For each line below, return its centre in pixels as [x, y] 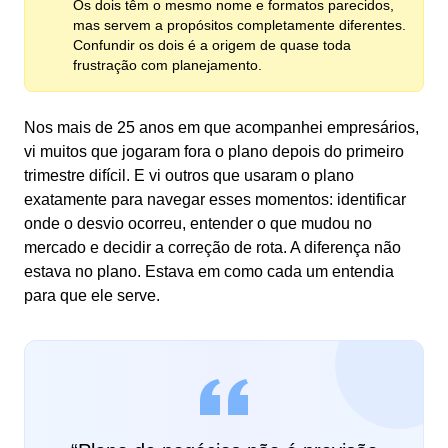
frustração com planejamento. [167, 65]
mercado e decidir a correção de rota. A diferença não [212, 247]
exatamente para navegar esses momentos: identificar [215, 199]
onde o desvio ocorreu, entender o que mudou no [198, 223]
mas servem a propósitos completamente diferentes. [239, 25]
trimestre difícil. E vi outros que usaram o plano [189, 175]
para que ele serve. [92, 295]
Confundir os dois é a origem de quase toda [212, 45]
